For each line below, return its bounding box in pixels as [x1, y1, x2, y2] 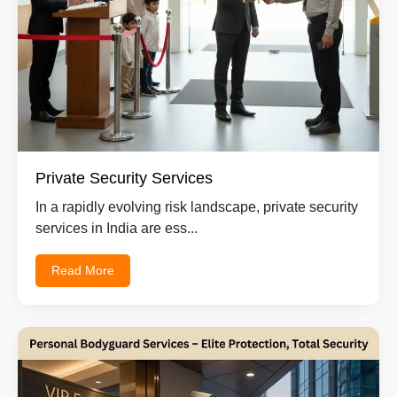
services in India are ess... [35, 220, 198, 236]
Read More [51, 262, 114, 277]
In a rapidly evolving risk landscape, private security [35, 198, 358, 214]
